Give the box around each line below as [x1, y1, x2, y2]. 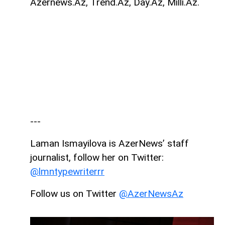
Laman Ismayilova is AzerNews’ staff [30, 137, 189, 149]
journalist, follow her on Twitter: [30, 151, 164, 163]
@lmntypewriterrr [30, 165, 104, 177]
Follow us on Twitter [30, 187, 119, 199]
